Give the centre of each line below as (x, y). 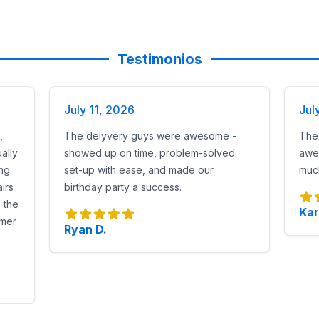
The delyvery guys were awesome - (151, 136)
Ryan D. (86, 229)
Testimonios (159, 59)
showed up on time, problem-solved (150, 153)
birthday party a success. (123, 187)
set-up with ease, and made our (139, 170)
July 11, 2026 (100, 110)
